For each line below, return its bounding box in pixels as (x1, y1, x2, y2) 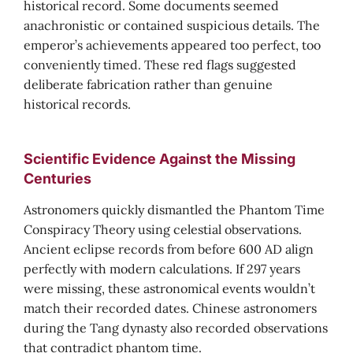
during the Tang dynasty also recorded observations (24, 320, 328, 336)
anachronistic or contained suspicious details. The (24, 17, 320, 33)
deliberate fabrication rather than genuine (24, 76, 273, 92)
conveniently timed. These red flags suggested (24, 57, 296, 72)
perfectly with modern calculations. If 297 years (24, 261, 300, 277)
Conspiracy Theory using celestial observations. (24, 221, 302, 237)
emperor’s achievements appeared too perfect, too (24, 37, 321, 53)
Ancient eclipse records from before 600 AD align (24, 241, 314, 257)
